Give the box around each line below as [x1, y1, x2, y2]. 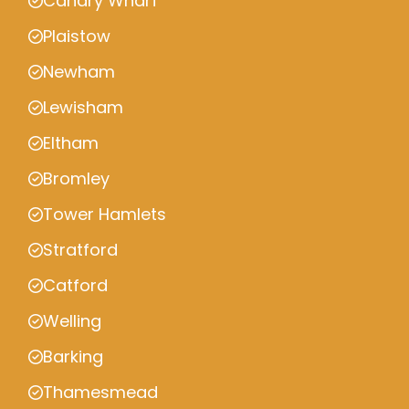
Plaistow [43, 25, 110, 47]
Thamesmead [43, 381, 158, 404]
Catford [43, 274, 108, 297]
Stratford [43, 238, 118, 261]
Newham [43, 60, 115, 83]
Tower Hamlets [43, 203, 166, 225]
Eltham [43, 131, 99, 154]
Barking [43, 345, 103, 368]
